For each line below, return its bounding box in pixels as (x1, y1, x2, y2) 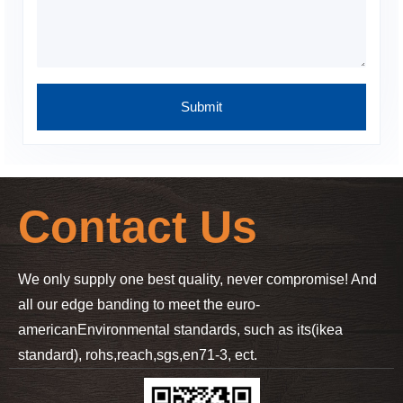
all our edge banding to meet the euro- (18, 296, 260, 312)
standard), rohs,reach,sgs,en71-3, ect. (18, 346, 257, 363)
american (18, 321, 77, 337)
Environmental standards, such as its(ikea (77, 321, 343, 337)
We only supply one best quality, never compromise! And (18, 271, 377, 287)
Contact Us (18, 201, 257, 252)
